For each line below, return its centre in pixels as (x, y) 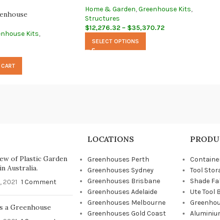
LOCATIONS (110, 139)
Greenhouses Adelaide (122, 192)
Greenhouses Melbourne (126, 203)
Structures (102, 18)
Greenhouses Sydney (120, 170)
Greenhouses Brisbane (124, 181)
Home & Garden (110, 9)
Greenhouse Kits (165, 9)
